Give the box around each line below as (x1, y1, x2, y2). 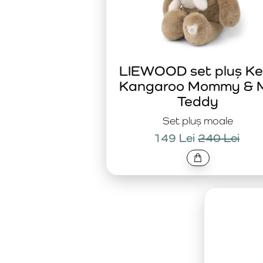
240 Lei (198, 131, 240, 145)
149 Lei (153, 131, 195, 145)
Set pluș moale (163, 114, 233, 127)
